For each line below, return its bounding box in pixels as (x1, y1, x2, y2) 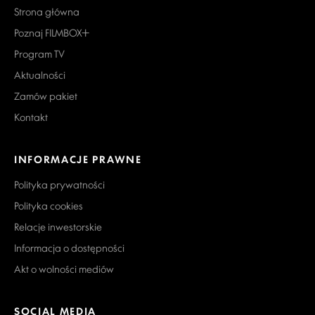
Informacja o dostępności (14, 240, 124, 255)
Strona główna (14, 4, 79, 18)
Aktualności (14, 67, 65, 82)
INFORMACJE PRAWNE (14, 152, 142, 166)
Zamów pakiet (14, 89, 77, 103)
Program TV (14, 46, 65, 60)
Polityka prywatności (14, 177, 105, 191)
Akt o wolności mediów (14, 262, 114, 276)
